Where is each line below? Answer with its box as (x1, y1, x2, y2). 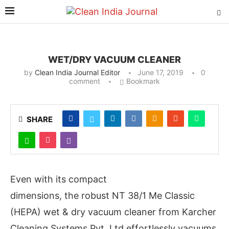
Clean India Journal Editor (34, 68, 120, 77)
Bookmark (126, 77, 160, 85)
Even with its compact (10, 173, 107, 185)
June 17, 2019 (137, 68, 184, 77)
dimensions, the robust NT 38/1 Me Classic (10, 190, 195, 201)
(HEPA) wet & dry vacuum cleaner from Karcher (10, 206, 216, 217)
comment (69, 77, 100, 85)
